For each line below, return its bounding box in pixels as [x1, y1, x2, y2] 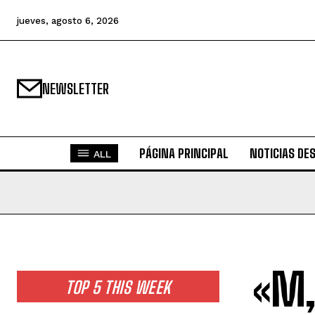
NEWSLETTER [42, 80, 109, 97]
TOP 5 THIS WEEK [65, 277, 171, 297]
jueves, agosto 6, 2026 [17, 15, 119, 26]
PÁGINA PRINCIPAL [139, 146, 229, 161]
